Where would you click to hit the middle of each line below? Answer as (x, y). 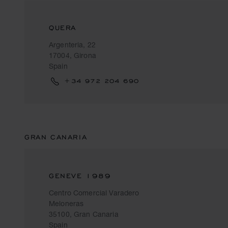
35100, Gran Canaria (84, 214)
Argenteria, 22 (72, 45)
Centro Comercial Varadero (94, 193)
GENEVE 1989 (80, 176)
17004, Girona (73, 55)
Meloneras (66, 203)
